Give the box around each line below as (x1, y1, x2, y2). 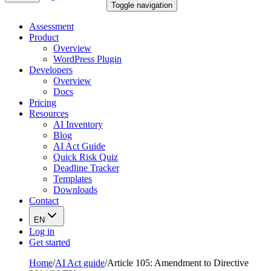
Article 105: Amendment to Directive (107, 258, 249, 268)
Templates (53, 174, 92, 184)
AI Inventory (53, 119, 103, 129)
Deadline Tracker (53, 163, 119, 173)
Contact (29, 195, 59, 206)
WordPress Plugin (53, 54, 122, 64)
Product (29, 32, 59, 42)
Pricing (29, 97, 56, 108)
